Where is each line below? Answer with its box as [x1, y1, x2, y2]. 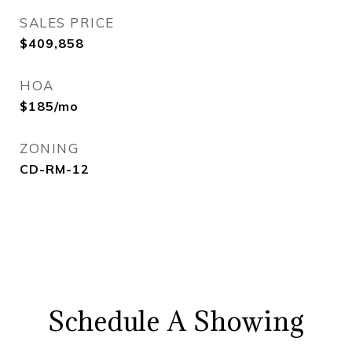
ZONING [20, 140, 79, 156]
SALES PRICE [20, 14, 115, 31]
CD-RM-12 [20, 161, 90, 177]
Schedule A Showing [47, 304, 305, 338]
